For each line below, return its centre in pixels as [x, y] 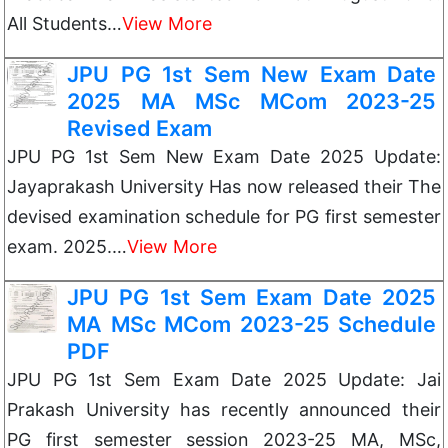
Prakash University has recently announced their [224, 409]
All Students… [64, 23]
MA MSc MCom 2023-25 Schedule [251, 324]
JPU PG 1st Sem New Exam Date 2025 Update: [224, 156]
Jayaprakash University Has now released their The [224, 186]
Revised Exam [139, 128]
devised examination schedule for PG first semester [224, 216]
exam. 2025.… [67, 246]
